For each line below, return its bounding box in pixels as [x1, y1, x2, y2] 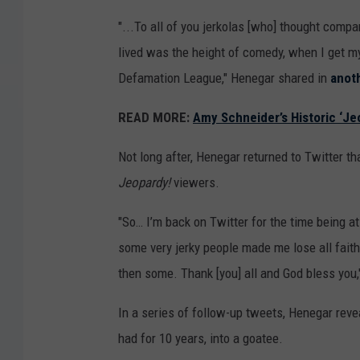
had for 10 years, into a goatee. [118, 330, 283, 347]
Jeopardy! [118, 174, 170, 191]
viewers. [170, 174, 219, 191]
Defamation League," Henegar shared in [118, 70, 330, 87]
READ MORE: [118, 109, 193, 126]
